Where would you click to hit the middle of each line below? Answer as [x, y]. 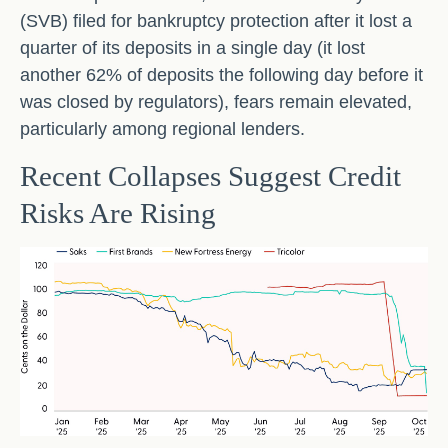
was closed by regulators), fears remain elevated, [216, 102]
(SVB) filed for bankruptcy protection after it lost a [216, 21]
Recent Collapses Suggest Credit [210, 176]
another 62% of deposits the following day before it [221, 75]
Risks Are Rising [118, 213]
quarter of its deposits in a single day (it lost [192, 48]
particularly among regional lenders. [162, 129]
